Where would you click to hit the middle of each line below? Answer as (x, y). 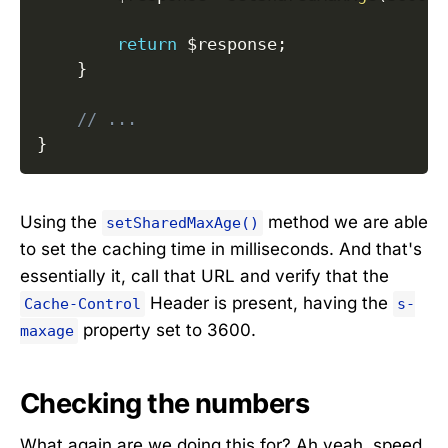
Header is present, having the (269, 303)
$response (232, 43)
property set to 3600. (167, 330)
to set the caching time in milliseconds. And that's (221, 249)
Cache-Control (82, 304)
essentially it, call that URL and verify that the (204, 276)
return (147, 43)
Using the (61, 222)
